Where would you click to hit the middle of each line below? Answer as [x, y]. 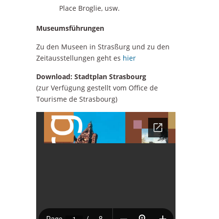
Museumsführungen [70, 28]
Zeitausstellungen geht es [79, 58]
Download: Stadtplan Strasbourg [91, 77]
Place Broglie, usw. [89, 8]
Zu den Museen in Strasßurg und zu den [103, 47]
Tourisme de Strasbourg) [77, 99]
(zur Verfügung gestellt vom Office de [97, 88]
